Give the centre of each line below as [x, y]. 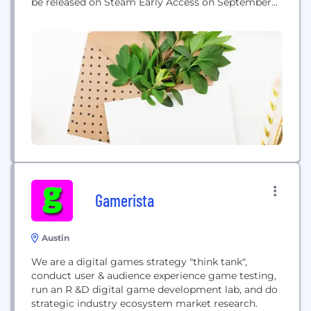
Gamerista [125, 200]
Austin [56, 238]
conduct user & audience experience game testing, [154, 276]
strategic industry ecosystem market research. [144, 303]
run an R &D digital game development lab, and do [154, 289]
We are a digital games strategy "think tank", [139, 262]
